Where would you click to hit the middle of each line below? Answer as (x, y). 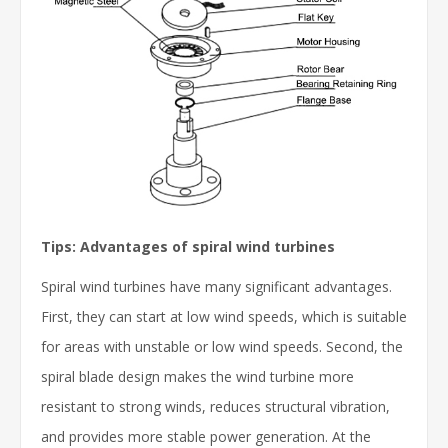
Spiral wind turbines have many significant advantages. (216, 287)
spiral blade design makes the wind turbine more (197, 377)
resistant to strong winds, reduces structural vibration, (215, 407)
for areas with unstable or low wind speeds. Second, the (222, 347)
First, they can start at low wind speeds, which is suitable (224, 317)
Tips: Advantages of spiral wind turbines (188, 247)
